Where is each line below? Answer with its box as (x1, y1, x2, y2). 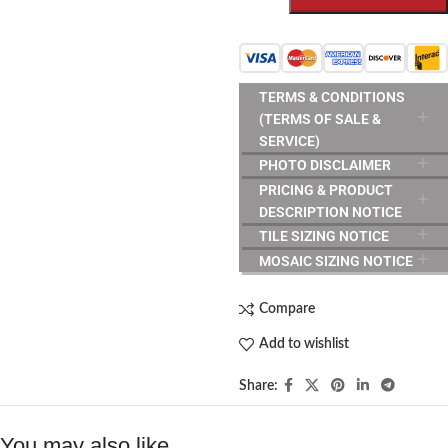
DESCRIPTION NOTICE (258, 203, 402, 220)
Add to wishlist (258, 337, 349, 351)
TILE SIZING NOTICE (258, 228, 389, 244)
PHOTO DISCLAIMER (258, 157, 391, 173)
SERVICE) (258, 132, 320, 149)
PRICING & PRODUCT (258, 181, 393, 198)
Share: (238, 378, 278, 393)
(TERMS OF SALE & (258, 110, 381, 127)
